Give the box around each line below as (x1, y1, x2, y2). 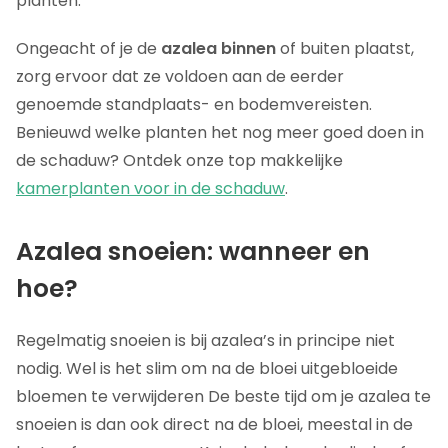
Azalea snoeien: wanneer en (16, 234, 370, 269)
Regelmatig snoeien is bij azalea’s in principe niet (16, 329, 395, 352)
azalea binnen (161, 37, 276, 60)
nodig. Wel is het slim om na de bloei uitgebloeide (16, 357, 398, 380)
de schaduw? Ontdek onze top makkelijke (16, 149, 343, 172)
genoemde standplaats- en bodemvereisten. (16, 93, 372, 116)
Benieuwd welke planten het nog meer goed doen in (16, 121, 424, 144)
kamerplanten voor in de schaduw (16, 177, 285, 200)
